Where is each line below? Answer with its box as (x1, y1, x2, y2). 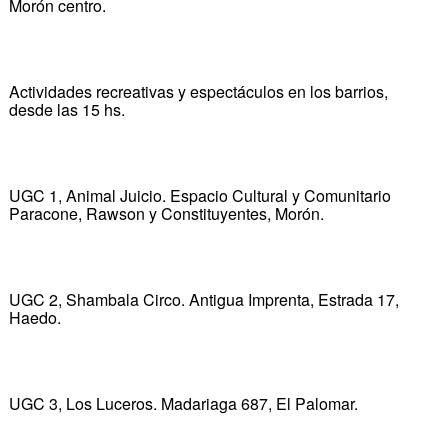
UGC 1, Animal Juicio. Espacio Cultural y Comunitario (8, 183, 391, 207)
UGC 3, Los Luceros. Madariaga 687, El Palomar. (8, 391, 358, 415)
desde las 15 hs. (8, 97, 125, 121)
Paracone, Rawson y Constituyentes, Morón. (8, 201, 324, 225)
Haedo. (8, 305, 61, 329)
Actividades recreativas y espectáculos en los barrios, (8, 79, 388, 103)
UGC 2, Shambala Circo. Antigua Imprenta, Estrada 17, (8, 287, 399, 311)
